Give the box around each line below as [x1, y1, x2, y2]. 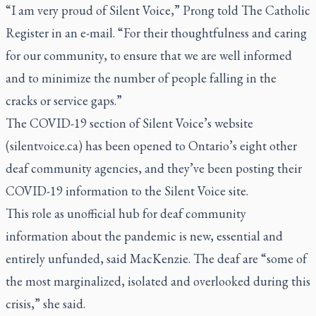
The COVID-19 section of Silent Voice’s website [6, 115, 253, 131]
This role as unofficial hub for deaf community [6, 205, 246, 221]
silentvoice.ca [10, 138, 78, 154]
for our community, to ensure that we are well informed [6, 47, 292, 63]
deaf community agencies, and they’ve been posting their [6, 160, 302, 176]
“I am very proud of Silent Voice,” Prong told [6, 2, 241, 18]
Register [6, 25, 49, 41]
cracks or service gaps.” [6, 92, 125, 109]
